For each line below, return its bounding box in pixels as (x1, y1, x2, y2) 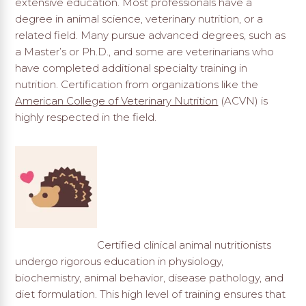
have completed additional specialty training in (15, 61, 248, 75)
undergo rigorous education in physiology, (15, 255, 224, 268)
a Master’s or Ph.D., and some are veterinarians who (15, 45, 275, 59)
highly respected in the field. (15, 111, 157, 124)
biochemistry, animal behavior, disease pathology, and (15, 271, 284, 285)
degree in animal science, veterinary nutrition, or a (15, 12, 264, 26)
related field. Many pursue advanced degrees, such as (15, 29, 286, 42)
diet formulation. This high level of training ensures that (15, 288, 286, 301)
